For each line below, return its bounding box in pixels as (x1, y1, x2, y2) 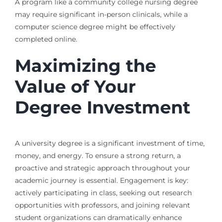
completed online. (14, 35, 77, 44)
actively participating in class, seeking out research (14, 188, 192, 197)
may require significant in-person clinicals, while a (14, 10, 188, 19)
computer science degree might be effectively (14, 22, 175, 32)
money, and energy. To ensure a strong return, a (14, 151, 181, 160)
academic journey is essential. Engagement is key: (14, 175, 188, 185)
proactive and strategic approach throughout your (14, 163, 190, 172)
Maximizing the (14, 55, 156, 77)
